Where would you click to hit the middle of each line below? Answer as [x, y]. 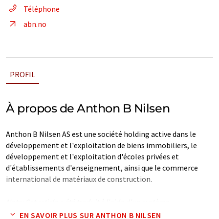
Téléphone [42, 9]
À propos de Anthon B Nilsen [88, 108]
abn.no [35, 24]
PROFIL [22, 74]
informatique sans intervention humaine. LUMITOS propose [104, 213]
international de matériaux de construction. [79, 179]
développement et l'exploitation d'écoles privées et [92, 156]
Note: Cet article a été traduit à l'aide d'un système [87, 202]
